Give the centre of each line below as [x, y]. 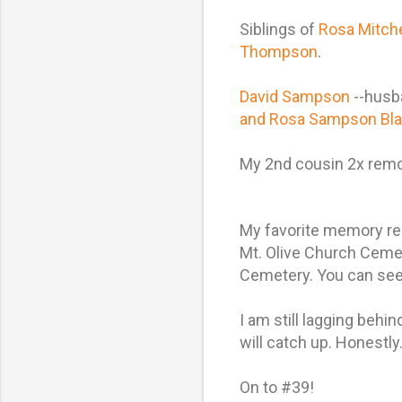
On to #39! [277, 387]
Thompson [279, 51]
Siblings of [279, 29]
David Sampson [295, 96]
